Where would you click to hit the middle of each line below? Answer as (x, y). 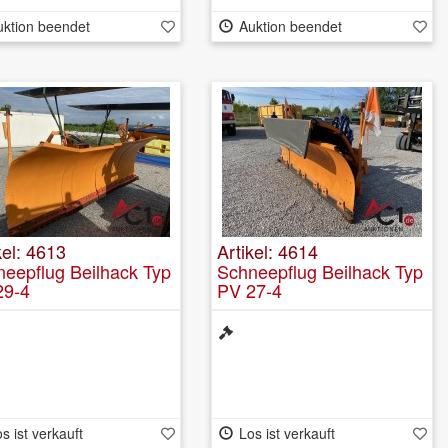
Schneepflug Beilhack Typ (320, 270)
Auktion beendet (290, 25)
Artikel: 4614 (267, 250)
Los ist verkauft (286, 432)
